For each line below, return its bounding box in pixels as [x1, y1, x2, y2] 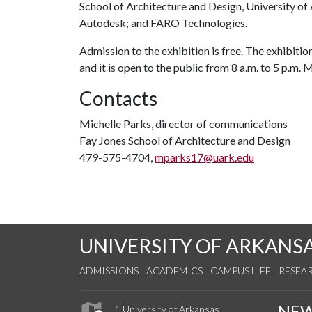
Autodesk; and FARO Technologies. [79, 16, 247, 29]
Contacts [79, 86, 157, 110]
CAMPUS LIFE [210, 265, 271, 276]
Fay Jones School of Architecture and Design [79, 134, 290, 147]
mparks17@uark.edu [155, 150, 254, 164]
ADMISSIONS [79, 265, 139, 276]
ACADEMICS [146, 265, 203, 276]
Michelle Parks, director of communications [79, 117, 288, 130]
